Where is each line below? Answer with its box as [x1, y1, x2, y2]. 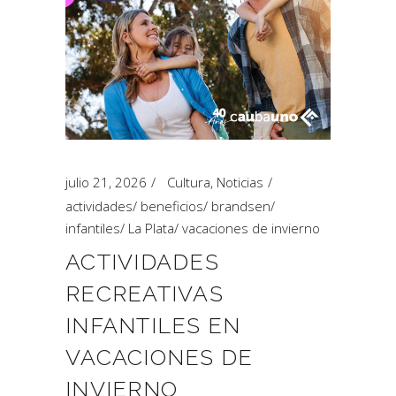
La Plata [128, 219, 174, 237]
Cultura [167, 173, 210, 191]
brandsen [211, 197, 270, 215]
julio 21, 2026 [65, 173, 147, 191]
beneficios [141, 197, 203, 215]
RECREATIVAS [65, 280, 224, 307]
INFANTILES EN [65, 312, 241, 339]
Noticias [217, 173, 263, 191]
